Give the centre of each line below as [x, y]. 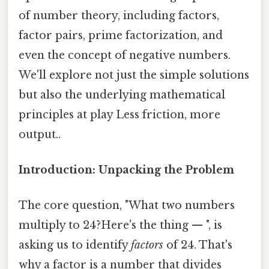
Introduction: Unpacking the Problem [126, 170]
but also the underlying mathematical [122, 95]
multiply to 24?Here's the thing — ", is [120, 225]
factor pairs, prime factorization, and [121, 35]
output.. [40, 134]
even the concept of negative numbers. [125, 55]
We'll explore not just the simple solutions [134, 75]
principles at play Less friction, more [119, 114]
